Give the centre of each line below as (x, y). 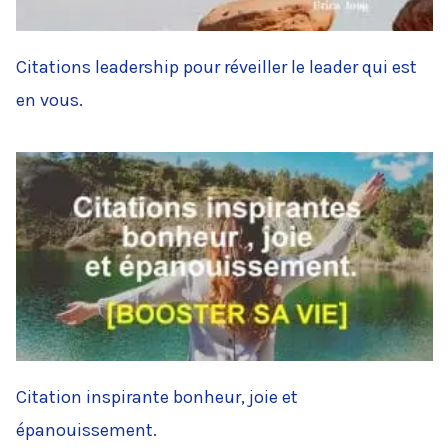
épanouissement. (86, 429)
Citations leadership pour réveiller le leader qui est (216, 67)
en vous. (49, 100)
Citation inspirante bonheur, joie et (157, 396)
